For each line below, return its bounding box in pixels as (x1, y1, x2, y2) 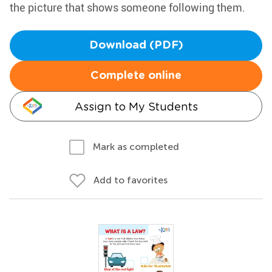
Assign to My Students (74, 100, 198, 113)
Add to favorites (93, 174, 168, 186)
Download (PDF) (89, 40, 183, 51)
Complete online (90, 70, 182, 81)
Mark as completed (93, 141, 179, 152)
